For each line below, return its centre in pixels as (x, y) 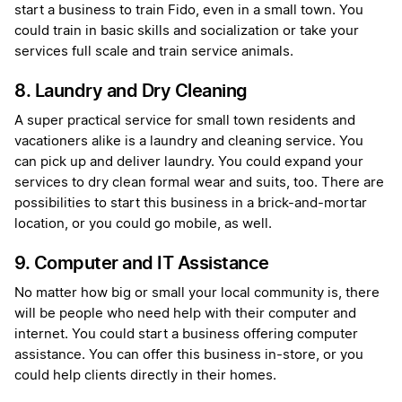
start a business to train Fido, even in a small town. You (189, 11)
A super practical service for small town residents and (185, 121)
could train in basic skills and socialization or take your (187, 31)
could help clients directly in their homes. (145, 376)
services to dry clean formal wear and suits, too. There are (199, 183)
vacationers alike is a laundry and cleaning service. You (189, 142)
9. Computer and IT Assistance (142, 263)
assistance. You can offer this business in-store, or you (189, 355)
